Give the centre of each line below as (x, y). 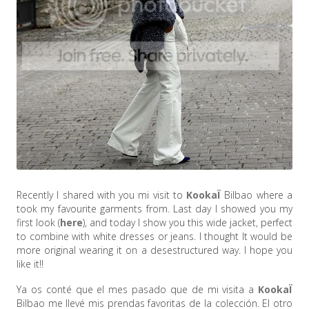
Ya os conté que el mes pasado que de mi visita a (137, 290)
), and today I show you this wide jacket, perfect (188, 223)
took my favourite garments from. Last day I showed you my (154, 209)
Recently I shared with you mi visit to (102, 195)
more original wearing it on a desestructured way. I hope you (154, 250)
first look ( (38, 223)
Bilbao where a (259, 195)
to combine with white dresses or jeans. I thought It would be (154, 237)
